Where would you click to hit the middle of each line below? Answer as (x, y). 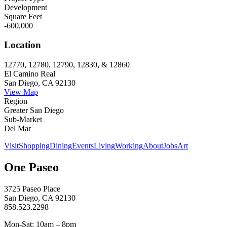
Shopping (34, 145)
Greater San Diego (34, 110)
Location (23, 45)
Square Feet (23, 16)
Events (83, 145)
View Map (21, 92)
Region (16, 101)
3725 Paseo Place (32, 188)
